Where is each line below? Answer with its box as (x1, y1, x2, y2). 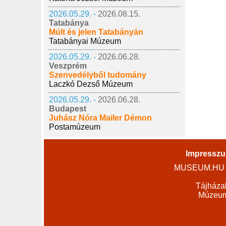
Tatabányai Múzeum (49, 37, 121, 45)
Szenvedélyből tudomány (49, 71, 146, 79)
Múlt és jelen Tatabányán (49, 28, 143, 36)
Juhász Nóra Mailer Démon (49, 114, 152, 122)
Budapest (49, 104, 86, 113)
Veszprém (49, 62, 87, 70)
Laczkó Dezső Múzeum (49, 80, 133, 88)
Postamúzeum (49, 123, 100, 131)
